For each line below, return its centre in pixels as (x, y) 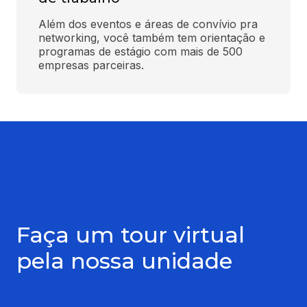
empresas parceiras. (91, 65)
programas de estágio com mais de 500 (140, 51)
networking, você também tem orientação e (152, 37)
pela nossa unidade (124, 260)
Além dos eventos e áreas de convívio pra (148, 24)
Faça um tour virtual (131, 234)
